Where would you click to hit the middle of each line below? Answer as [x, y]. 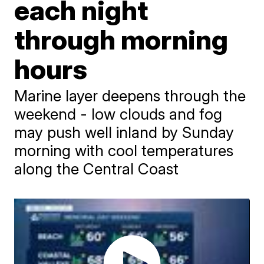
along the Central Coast [97, 169]
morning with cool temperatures [124, 151]
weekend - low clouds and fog [118, 114]
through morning [121, 39]
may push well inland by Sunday [124, 132]
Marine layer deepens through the [130, 96]
